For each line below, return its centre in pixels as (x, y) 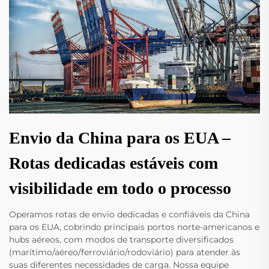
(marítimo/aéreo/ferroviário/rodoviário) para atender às (125, 252)
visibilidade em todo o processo (120, 188)
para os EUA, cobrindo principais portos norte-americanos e (134, 227)
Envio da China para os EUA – (120, 138)
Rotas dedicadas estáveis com (113, 163)
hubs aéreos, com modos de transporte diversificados (121, 239)
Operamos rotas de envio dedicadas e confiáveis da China (129, 214)
